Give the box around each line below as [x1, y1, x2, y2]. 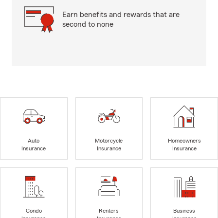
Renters [99, 208, 119, 214]
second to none [62, 20, 113, 28]
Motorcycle [95, 138, 123, 144]
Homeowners [167, 138, 201, 144]
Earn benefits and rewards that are [62, 11, 180, 18]
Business [173, 208, 196, 214]
